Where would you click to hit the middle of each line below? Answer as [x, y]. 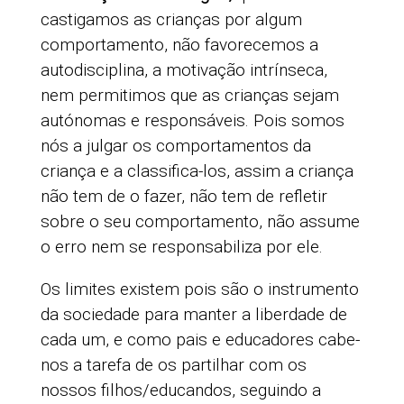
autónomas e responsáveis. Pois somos [192, 121]
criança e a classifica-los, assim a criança [197, 171]
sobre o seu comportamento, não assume [200, 222]
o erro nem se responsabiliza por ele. [181, 247]
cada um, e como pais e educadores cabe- [200, 340]
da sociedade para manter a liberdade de [193, 315]
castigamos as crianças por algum [171, 20]
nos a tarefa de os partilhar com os [173, 365]
